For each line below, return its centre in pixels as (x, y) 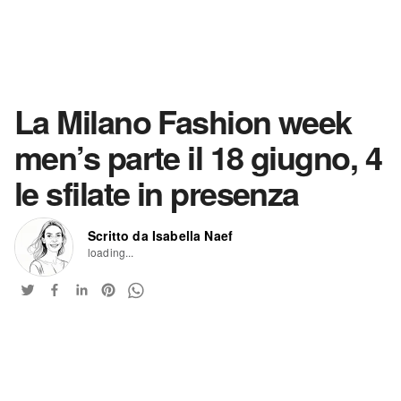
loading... (111, 252)
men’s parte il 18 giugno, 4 (198, 157)
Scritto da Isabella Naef (161, 235)
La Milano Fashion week (183, 121)
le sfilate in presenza (157, 192)
